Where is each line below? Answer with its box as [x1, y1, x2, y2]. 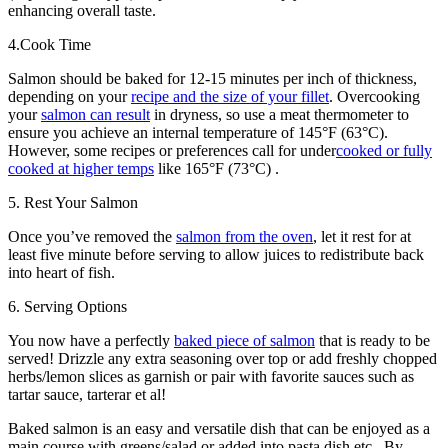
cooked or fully [336, 141, 432, 159]
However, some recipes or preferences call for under [8, 141, 336, 159]
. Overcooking [329, 87, 420, 105]
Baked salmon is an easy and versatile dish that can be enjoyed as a [8, 419, 430, 437]
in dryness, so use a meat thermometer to [150, 105, 409, 123]
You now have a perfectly [8, 331, 174, 349]
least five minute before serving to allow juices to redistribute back [8, 245, 424, 263]
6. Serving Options [8, 297, 127, 315]
